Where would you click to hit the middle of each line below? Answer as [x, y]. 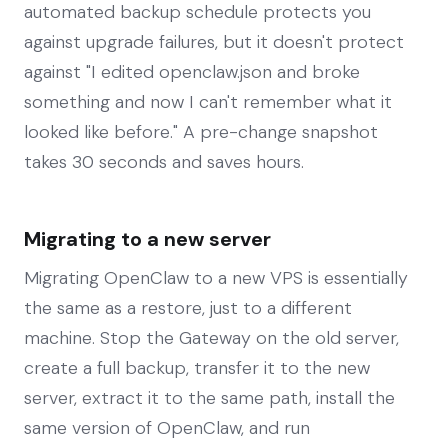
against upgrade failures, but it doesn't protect [214, 41]
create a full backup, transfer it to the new [197, 367]
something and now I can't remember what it [208, 101]
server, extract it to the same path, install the [209, 397]
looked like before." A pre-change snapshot [201, 131]
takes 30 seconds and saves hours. [164, 161]
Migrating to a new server [147, 238]
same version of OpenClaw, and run [167, 427]
